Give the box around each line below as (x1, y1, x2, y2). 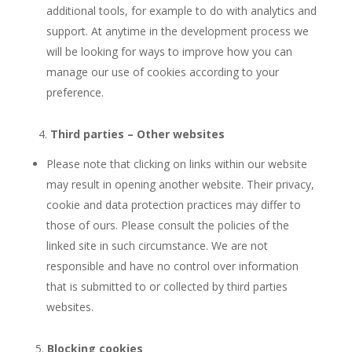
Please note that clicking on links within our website (46, 156, 307, 171)
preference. (46, 85, 113, 100)
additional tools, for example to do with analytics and (46, 3, 317, 18)
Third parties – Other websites (49, 126, 225, 141)
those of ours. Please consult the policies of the (46, 218, 289, 233)
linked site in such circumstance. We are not (46, 238, 268, 253)
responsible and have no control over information (46, 258, 299, 273)
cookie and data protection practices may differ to (46, 197, 301, 212)
